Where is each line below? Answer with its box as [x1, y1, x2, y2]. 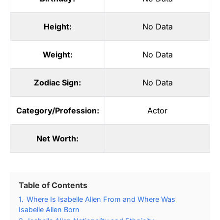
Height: [43, 21, 72, 31]
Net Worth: [36, 133, 79, 143]
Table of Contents [19, 180, 87, 190]
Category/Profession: [16, 105, 99, 115]
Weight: [42, 49, 73, 59]
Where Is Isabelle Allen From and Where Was [27, 194, 175, 203]
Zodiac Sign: [34, 77, 81, 87]
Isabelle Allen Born [19, 205, 80, 214]
